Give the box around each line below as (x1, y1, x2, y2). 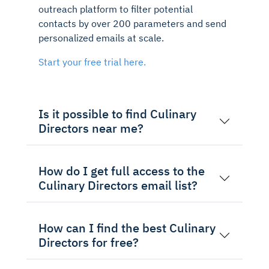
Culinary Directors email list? (38, 177, 198, 193)
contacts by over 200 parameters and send (38, 17, 226, 29)
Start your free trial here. (38, 55, 146, 68)
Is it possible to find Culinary (38, 105, 196, 122)
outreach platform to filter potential (38, 2, 193, 15)
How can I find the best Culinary (38, 219, 216, 236)
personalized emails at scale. (38, 31, 164, 44)
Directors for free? (38, 234, 139, 250)
